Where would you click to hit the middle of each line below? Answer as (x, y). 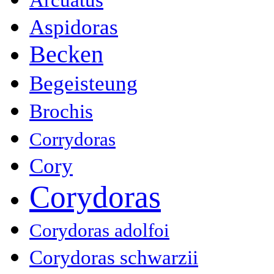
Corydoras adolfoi (99, 230)
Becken (66, 54)
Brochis (61, 111)
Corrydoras (72, 139)
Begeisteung (83, 83)
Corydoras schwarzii (114, 257)
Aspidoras (74, 27)
